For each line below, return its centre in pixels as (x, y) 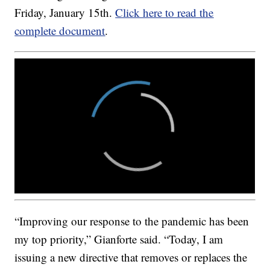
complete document (60, 31)
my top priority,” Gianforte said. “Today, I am (119, 239)
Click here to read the (165, 13)
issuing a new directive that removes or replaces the (131, 257)
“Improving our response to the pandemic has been (132, 221)
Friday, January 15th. (65, 13)
